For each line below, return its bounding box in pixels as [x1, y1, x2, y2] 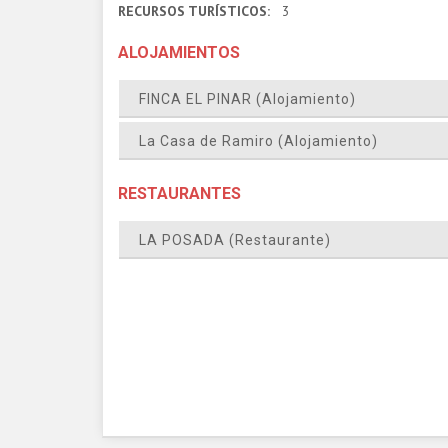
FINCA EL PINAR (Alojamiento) [139, 91, 356, 107]
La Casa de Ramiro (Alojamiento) [139, 133, 378, 149]
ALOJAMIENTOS [118, 43, 240, 62]
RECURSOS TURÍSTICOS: [118, 2, 282, 20]
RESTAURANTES [118, 184, 241, 203]
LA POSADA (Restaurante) [139, 232, 331, 248]
